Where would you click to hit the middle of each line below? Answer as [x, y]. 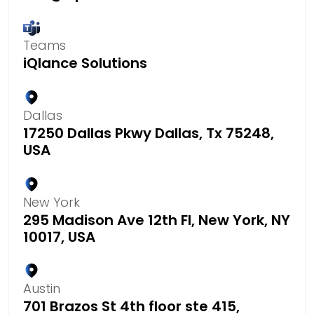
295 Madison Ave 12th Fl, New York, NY [157, 220]
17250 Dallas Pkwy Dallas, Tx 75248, [149, 134]
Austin [42, 289]
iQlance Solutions [85, 63]
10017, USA [59, 237]
